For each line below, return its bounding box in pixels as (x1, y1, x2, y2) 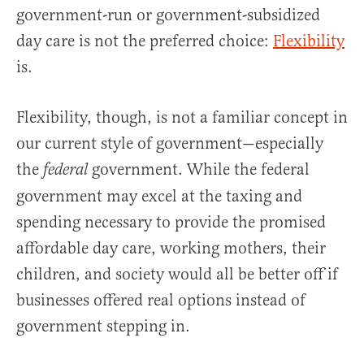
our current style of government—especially (16, 133, 323, 154)
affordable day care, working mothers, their (16, 238, 326, 259)
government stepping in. (16, 316, 190, 337)
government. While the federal (92, 159, 310, 180)
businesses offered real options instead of (16, 290, 305, 311)
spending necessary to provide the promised (16, 212, 326, 233)
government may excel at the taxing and (16, 186, 302, 207)
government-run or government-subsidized (16, 5, 320, 26)
